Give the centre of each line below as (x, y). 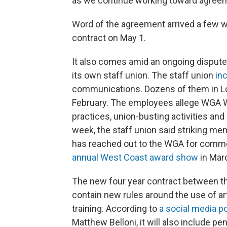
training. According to (116, 209)
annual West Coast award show (135, 157)
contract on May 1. (109, 38)
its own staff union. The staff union (144, 75)
